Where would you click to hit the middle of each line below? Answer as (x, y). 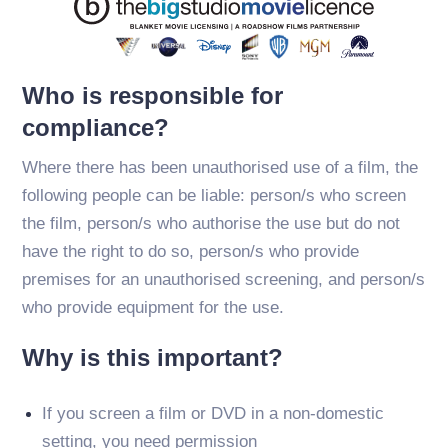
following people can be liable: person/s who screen (214, 195)
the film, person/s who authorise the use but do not (211, 223)
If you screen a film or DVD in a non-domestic (213, 413)
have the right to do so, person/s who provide (191, 251)
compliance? (96, 127)
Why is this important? (153, 357)
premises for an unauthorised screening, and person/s (224, 279)
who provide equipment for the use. (153, 307)
